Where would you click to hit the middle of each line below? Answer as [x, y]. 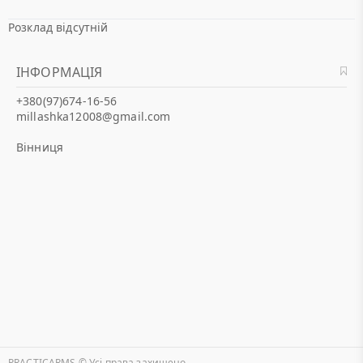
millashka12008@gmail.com [94, 116]
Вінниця [40, 147]
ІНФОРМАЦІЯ [60, 72]
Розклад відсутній [58, 27]
